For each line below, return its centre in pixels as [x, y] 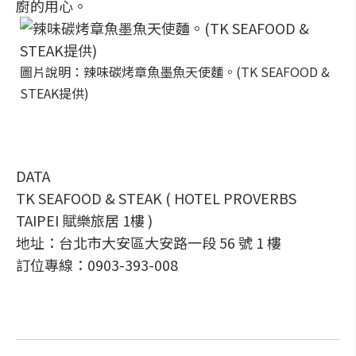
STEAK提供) [54, 93]
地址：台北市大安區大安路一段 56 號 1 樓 [149, 242]
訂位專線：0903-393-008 [97, 265]
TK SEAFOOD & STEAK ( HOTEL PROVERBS [156, 198]
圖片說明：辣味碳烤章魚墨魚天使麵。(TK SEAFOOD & [175, 72]
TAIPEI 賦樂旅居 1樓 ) [84, 220]
